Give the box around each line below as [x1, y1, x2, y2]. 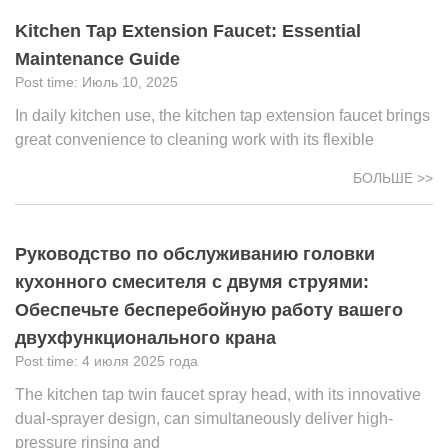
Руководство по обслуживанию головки [15, 244, 375, 264]
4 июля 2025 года [82, 353, 198, 369]
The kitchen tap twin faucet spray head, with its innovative [15, 386, 421, 403]
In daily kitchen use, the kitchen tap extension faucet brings [15, 107, 430, 124]
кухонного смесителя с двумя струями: [15, 272, 369, 292]
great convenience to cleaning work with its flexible [15, 131, 374, 148]
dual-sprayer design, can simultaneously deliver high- [15, 410, 393, 427]
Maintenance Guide [15, 49, 180, 69]
